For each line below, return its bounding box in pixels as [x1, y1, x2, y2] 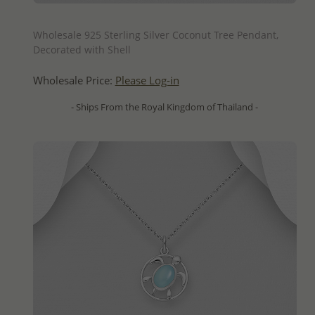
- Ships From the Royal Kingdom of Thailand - [71, 101, 258, 114]
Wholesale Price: [32, 73, 115, 89]
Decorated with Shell [32, 43, 131, 57]
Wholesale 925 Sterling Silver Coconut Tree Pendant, [32, 28, 278, 42]
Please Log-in [115, 73, 179, 89]
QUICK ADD [141, 9, 188, 22]
